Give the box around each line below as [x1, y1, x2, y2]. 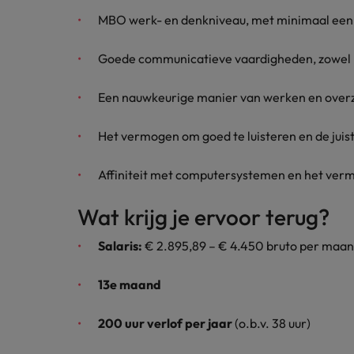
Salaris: [98, 238, 142, 254]
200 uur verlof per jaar [98, 315, 232, 331]
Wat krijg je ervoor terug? [77, 203, 330, 231]
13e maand [98, 277, 161, 292]
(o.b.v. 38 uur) [232, 315, 311, 331]
